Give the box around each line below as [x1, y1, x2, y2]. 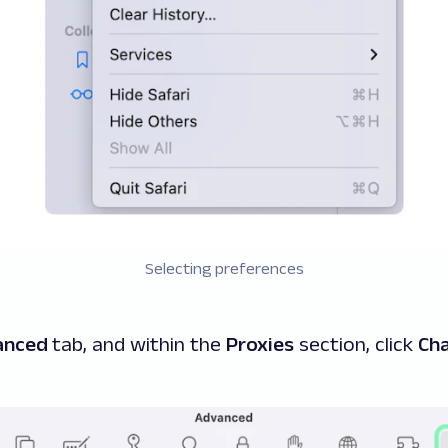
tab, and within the [52, 333, 226, 355]
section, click [294, 333, 418, 355]
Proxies [226, 333, 294, 355]
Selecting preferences [144, 260, 304, 277]
